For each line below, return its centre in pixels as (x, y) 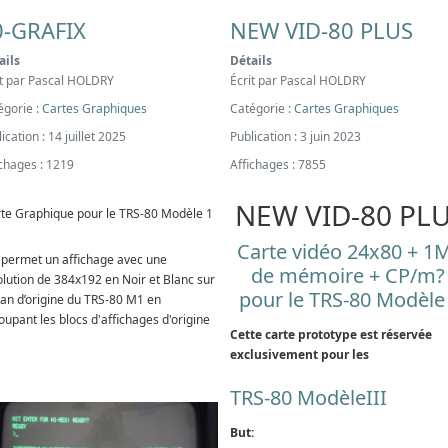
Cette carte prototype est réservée (331, 334)
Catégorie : (262, 108)
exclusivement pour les (299, 354)
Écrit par (255, 80)
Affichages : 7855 (278, 164)
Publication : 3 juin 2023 (295, 136)
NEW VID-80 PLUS (321, 29)
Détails (251, 60)
